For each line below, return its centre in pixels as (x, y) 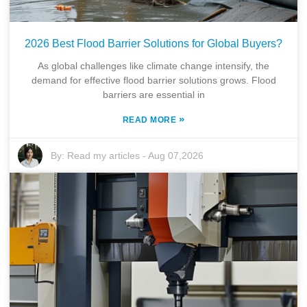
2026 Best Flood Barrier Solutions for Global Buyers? (153, 43)
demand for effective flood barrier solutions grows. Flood (153, 80)
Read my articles (104, 155)
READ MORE (150, 120)
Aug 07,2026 (176, 155)
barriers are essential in (153, 94)
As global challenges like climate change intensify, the (153, 65)
